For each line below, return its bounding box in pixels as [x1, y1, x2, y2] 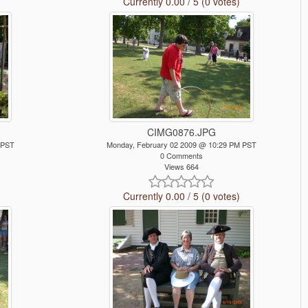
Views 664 [164, 161, 199, 173]
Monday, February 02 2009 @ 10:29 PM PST [106, 139, 256, 151]
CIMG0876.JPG [146, 125, 216, 140]
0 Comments [159, 150, 203, 162]
